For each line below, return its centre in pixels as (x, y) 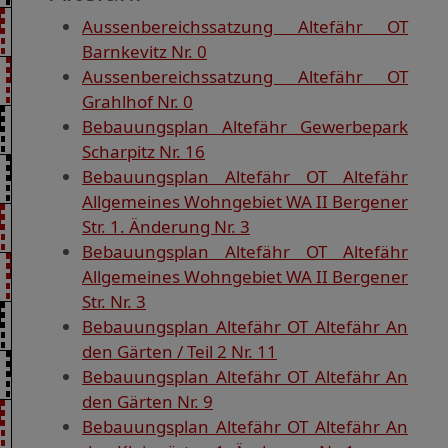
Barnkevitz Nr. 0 (144, 52)
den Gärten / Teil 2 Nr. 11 (179, 352)
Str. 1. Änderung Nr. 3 (166, 227)
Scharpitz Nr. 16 (143, 152)
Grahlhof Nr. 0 (137, 102)
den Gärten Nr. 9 (147, 402)
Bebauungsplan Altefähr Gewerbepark (245, 127)
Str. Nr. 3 (114, 302)
